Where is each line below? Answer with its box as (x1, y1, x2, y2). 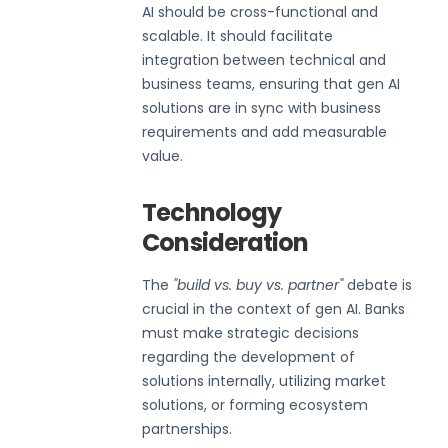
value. (142, 145, 184, 166)
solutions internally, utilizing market (142, 370, 387, 391)
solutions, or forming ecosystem (142, 394, 369, 415)
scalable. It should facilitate (142, 25, 334, 46)
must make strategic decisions (142, 322, 360, 343)
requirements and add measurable (142, 121, 388, 142)
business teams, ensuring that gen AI (142, 73, 401, 94)
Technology (142, 195, 281, 229)
